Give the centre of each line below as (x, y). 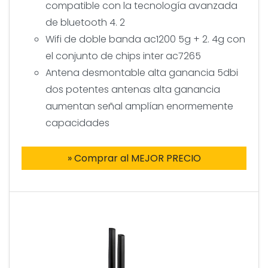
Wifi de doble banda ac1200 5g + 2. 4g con (145, 39)
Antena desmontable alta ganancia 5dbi (142, 72)
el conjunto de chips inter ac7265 (123, 56)
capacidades (77, 123)
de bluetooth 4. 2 (85, 22)
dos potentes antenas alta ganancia (133, 89)
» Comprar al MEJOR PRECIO (134, 158)
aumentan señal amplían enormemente (139, 106)
